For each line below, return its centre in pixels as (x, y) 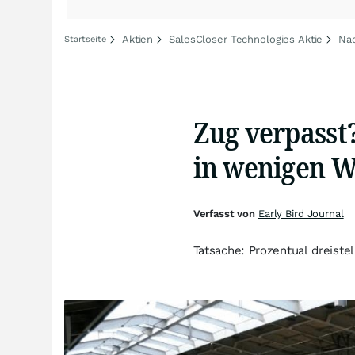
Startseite (85, 39)
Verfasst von (225, 214)
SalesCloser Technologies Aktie (246, 39)
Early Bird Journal (301, 214)
